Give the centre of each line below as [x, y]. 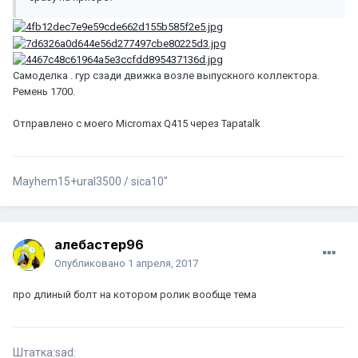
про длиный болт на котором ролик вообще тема [135, 295]
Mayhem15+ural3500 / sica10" [90, 182]
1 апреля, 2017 [163, 264]
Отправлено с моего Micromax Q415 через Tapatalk [137, 124]
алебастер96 [99, 245]
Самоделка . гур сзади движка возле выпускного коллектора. [166, 76]
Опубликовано [91, 264]
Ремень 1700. [44, 92]
